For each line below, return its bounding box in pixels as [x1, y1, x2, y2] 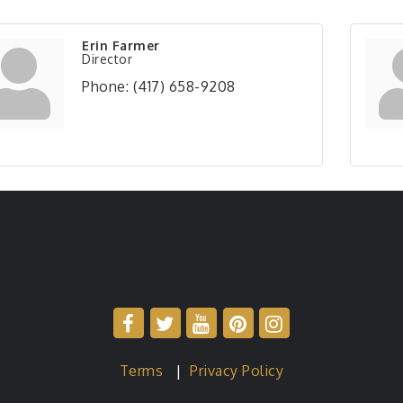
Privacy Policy [190, 362, 284, 380]
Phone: [82, 77, 129, 95]
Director [82, 51, 132, 67]
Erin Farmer [82, 38, 160, 53]
